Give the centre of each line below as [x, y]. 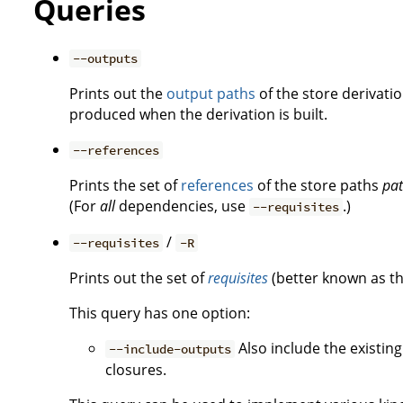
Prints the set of [125, 185]
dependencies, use [182, 206]
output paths [211, 94]
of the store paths [318, 185]
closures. [136, 370]
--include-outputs [170, 349]
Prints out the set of [139, 278]
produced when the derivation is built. [198, 114]
